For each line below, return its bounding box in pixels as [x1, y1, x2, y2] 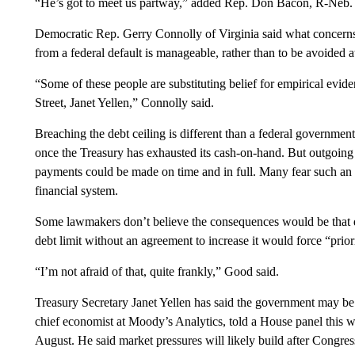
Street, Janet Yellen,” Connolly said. [34, 95, 214, 109]
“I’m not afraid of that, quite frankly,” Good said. [34, 264, 279, 278]
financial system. [34, 183, 118, 197]
